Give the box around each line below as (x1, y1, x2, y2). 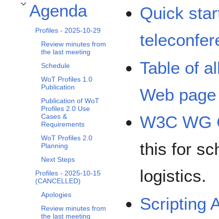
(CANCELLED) (35, 177, 81, 185)
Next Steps (41, 155, 75, 164)
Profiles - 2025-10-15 (35, 169, 101, 177)
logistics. (140, 166, 207, 186)
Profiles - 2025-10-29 (35, 26, 101, 35)
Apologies (41, 191, 71, 199)
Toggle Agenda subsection (18, 6, 88, 13)
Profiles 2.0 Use (41, 105, 90, 113)
